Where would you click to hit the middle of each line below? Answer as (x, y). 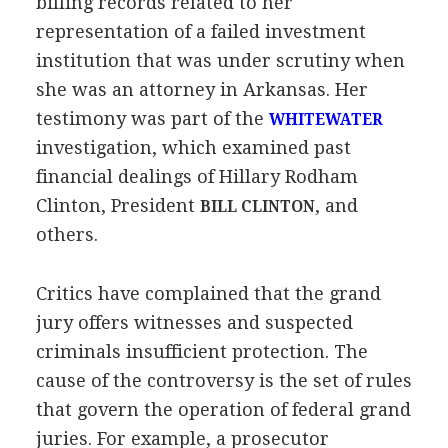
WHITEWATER (325, 119)
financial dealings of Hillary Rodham (196, 176)
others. (66, 234)
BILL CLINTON (257, 206)
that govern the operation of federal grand (223, 409)
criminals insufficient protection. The (201, 351)
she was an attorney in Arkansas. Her (201, 89)
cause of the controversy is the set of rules (223, 380)
